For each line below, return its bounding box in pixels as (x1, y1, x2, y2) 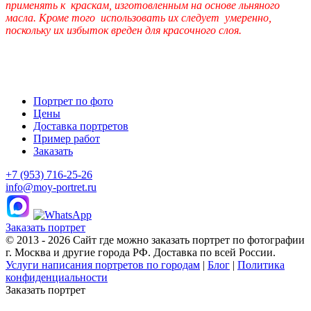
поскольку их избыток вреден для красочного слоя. (6, 24, 242, 36)
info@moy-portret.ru (6, 180, 96, 193)
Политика (237, 258, 285, 271)
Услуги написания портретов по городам (6, 258, 200, 271)
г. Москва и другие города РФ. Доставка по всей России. (6, 246, 276, 258)
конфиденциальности (6, 271, 108, 283)
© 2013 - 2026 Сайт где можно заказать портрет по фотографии (6, 233, 305, 246)
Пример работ (33, 132, 100, 144)
